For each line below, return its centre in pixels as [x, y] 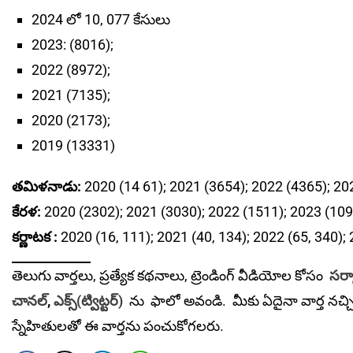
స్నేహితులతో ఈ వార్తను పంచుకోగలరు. [118, 326]
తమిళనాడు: [46, 187]
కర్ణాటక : [35, 237]
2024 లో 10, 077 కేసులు [101, 20]
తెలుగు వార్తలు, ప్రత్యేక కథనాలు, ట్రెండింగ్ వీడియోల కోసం [169, 276]
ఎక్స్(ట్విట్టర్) [90, 301]
